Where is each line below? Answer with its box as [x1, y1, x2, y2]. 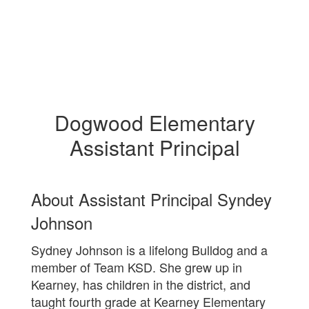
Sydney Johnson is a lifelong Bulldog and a [31, 241, 268, 259]
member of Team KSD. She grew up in [31, 258, 242, 276]
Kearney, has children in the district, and [31, 275, 250, 293]
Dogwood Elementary [54, 108, 255, 137]
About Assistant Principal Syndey [31, 187, 272, 211]
